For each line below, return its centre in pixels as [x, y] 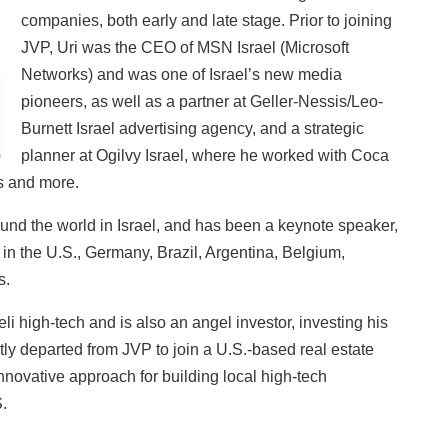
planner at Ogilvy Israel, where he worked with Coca [205, 155]
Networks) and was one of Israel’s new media [182, 74]
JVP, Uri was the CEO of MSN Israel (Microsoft [185, 47]
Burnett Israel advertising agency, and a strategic [193, 128]
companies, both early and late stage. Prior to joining [207, 20]
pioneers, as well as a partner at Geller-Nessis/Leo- [202, 101]
